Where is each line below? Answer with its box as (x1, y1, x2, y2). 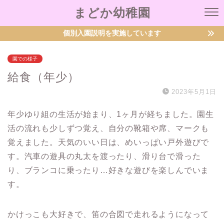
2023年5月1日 (171, 88, 216, 95)
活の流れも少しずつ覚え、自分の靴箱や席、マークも (7, 124, 209, 132)
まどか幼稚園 (73, 5, 150, 20)
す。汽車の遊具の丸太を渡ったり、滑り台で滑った (7, 152, 201, 160)
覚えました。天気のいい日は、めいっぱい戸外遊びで (7, 138, 209, 146)
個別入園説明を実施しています (63, 29, 161, 37)
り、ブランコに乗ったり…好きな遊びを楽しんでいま (7, 166, 209, 174)
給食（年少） (7, 70, 79, 83)
